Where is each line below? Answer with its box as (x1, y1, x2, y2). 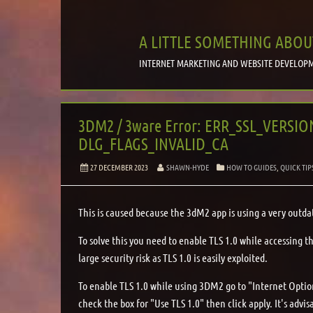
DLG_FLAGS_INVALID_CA (78, 133, 228, 154)
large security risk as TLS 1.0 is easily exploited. (78, 251, 268, 265)
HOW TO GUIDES (226, 161, 277, 173)
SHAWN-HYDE (166, 161, 209, 173)
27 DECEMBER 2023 (89, 161, 148, 173)
